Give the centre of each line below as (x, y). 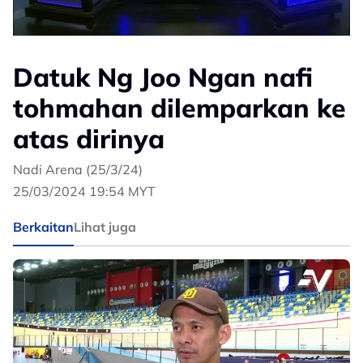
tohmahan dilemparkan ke (179, 108)
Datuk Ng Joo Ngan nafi (163, 77)
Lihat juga (105, 227)
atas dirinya (89, 139)
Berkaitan (43, 227)
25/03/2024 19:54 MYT (84, 192)
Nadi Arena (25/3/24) (78, 170)
